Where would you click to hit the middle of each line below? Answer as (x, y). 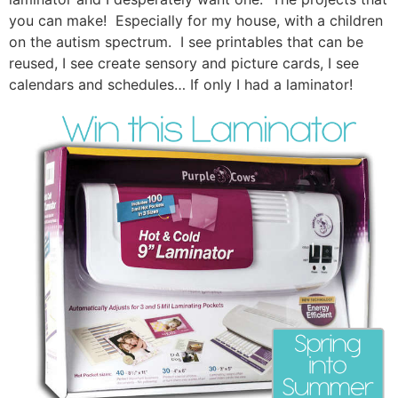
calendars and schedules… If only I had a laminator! (181, 85)
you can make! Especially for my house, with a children (196, 21)
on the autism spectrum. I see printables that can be (186, 42)
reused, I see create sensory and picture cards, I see (184, 64)
